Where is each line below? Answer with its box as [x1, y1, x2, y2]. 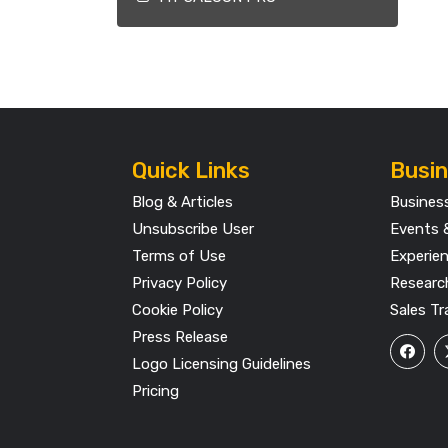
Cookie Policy [132, 301, 223, 319]
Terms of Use [132, 247, 226, 265]
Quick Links [132, 157, 250, 184]
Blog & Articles [132, 193, 233, 211]
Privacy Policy [132, 274, 227, 292]
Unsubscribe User [132, 220, 254, 238]
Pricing [132, 382, 179, 400]
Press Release [132, 328, 228, 346]
